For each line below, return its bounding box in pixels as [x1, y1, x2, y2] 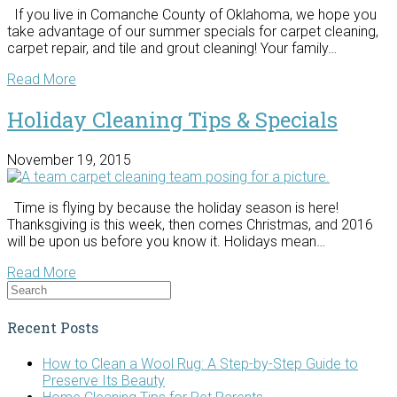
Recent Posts [7, 318, 98, 338]
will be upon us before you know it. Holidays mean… [7, 232, 325, 250]
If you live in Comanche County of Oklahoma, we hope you [7, 6, 377, 24]
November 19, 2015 [7, 151, 131, 168]
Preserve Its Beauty [43, 372, 165, 390]
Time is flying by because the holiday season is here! [7, 198, 339, 216]
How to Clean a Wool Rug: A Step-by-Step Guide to [43, 355, 358, 373]
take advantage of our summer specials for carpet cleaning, [7, 23, 378, 41]
